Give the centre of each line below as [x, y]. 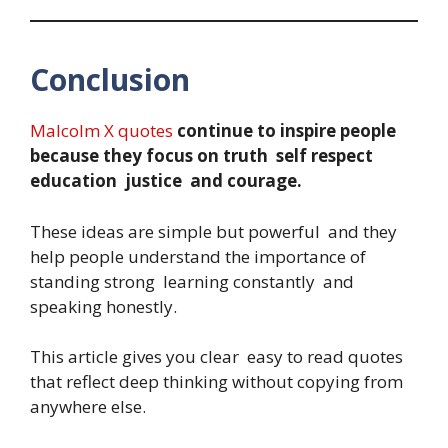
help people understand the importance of [198, 256]
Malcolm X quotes [101, 131]
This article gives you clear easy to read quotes [216, 357]
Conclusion [110, 80]
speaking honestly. [103, 306]
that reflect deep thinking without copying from [216, 382]
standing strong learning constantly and [192, 281]
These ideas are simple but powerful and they [213, 231]
